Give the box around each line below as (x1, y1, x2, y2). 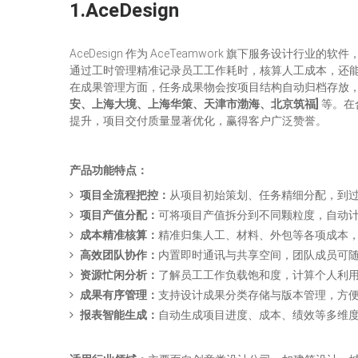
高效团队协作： (80, 249, 158, 261)
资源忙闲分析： (80, 268, 158, 281)
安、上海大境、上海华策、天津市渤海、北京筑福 (70, 97, 316, 110)
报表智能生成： (80, 308, 158, 321)
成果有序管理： (80, 288, 158, 301)
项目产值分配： (80, 209, 158, 221)
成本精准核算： (80, 229, 158, 241)
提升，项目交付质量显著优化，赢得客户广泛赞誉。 (70, 114, 327, 127)
